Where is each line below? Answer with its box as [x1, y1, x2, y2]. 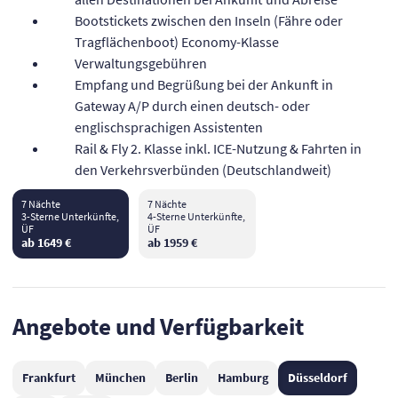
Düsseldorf [287, 369, 347, 386]
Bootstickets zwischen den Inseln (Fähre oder [74, 11, 343, 29]
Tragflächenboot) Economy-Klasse [74, 32, 279, 51]
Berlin [164, 369, 198, 386]
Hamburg [217, 369, 268, 386]
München [94, 369, 146, 386]
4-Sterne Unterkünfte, [147, 209, 246, 223]
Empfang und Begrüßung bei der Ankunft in [74, 75, 333, 93]
